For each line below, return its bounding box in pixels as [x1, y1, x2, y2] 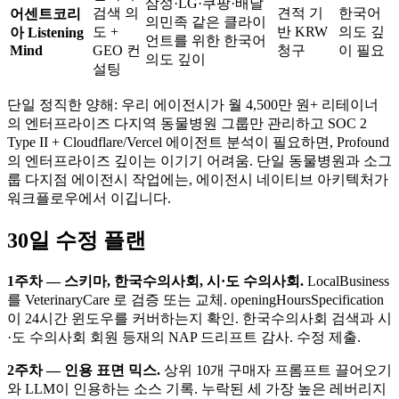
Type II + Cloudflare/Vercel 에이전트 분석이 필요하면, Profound [7, 134, 389, 151]
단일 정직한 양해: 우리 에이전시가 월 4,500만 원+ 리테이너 [7, 97, 379, 113]
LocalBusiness [304, 273, 389, 289]
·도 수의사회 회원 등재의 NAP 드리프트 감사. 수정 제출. [7, 329, 361, 345]
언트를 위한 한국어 [145, 33, 266, 49]
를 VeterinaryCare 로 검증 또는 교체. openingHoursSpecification [7, 291, 384, 307]
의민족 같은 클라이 [145, 14, 266, 30]
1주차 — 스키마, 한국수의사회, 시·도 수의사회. [7, 273, 304, 289]
